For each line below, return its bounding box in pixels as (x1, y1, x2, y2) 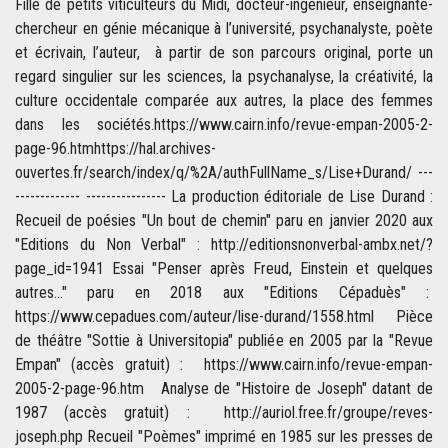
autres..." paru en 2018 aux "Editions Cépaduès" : (15, 283, 433, 303)
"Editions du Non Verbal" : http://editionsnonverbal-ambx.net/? (15, 235, 433, 255)
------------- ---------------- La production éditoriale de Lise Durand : (15, 187, 433, 207)
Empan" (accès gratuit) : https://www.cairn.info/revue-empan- (15, 355, 433, 375)
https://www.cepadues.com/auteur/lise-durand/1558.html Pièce (15, 307, 433, 327)
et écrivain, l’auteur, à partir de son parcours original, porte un (15, 43, 433, 63)
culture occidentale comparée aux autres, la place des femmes (15, 91, 433, 111)
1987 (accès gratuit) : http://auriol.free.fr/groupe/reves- (15, 403, 433, 423)
